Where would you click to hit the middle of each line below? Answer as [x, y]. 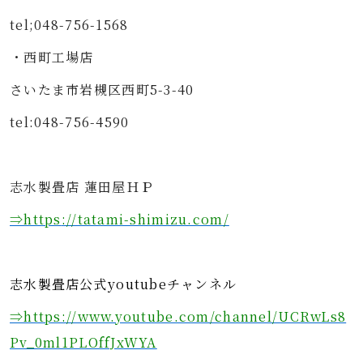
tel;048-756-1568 [69, 25]
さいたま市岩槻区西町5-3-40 [102, 90]
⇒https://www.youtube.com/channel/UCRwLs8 [178, 316]
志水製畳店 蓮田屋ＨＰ [82, 187]
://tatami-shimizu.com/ [145, 219]
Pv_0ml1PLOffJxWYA [83, 342]
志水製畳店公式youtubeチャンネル [124, 284]
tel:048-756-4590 [70, 122]
